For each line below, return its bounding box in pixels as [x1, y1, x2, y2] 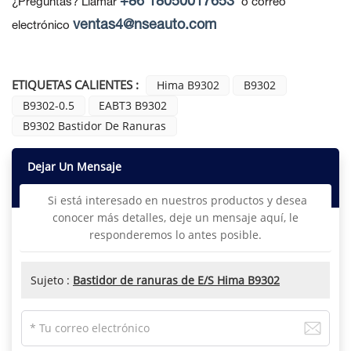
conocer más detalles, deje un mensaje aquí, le [52, 210, 299, 226]
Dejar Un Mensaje [27, 159, 121, 175]
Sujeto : [31, 273, 73, 288]
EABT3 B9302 [99, 97, 168, 113]
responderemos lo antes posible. [89, 227, 262, 243]
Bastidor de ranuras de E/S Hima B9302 [73, 273, 280, 288]
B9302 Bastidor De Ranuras [22, 118, 166, 133]
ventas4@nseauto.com [73, 18, 216, 32]
